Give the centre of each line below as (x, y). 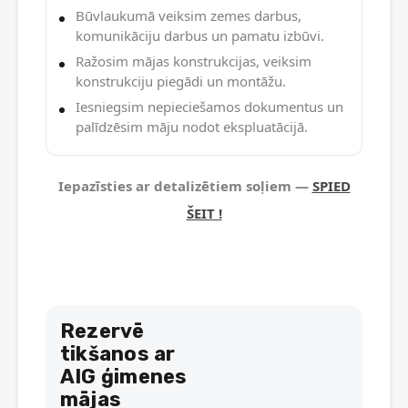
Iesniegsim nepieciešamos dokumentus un (209, 107)
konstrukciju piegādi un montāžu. (181, 82)
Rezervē (102, 331)
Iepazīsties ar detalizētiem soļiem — (185, 186)
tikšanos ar (118, 354)
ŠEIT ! (204, 214)
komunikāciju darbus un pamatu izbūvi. (200, 36)
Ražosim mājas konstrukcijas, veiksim (194, 61)
